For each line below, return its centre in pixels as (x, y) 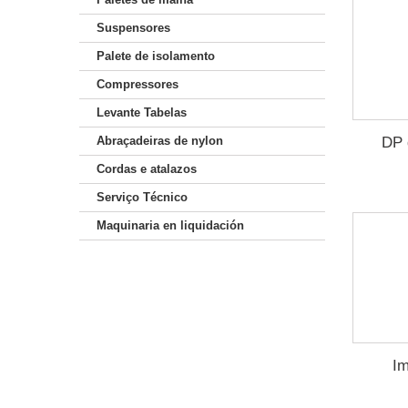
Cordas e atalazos (147, 169)
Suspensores (133, 28)
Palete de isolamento (156, 56)
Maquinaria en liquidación (170, 225)
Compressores (138, 84)
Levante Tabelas (142, 112)
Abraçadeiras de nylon (160, 141)
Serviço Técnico (142, 197)
